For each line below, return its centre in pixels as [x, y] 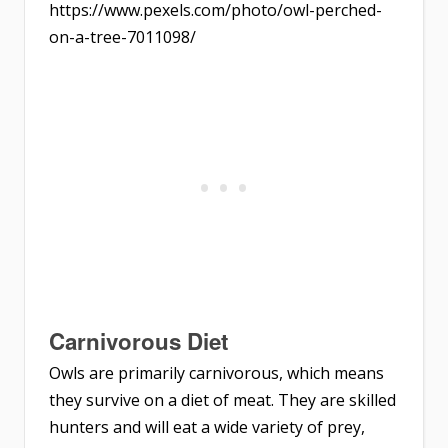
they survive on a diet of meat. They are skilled [222, 400]
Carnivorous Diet [138, 341]
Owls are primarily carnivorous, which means [216, 373]
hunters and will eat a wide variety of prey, [207, 427]
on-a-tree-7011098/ [122, 37]
